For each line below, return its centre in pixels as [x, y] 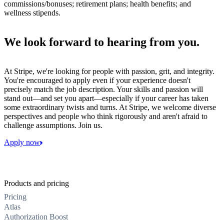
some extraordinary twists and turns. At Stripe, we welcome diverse [110, 107]
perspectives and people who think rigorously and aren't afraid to [106, 116]
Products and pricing [36, 183]
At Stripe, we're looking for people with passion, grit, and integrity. [109, 71]
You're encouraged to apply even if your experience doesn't [97, 80]
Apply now [22, 142]
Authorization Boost [36, 216]
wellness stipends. [32, 13]
